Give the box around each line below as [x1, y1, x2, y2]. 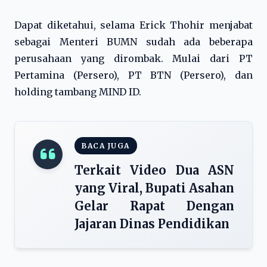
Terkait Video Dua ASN [74, 163, 234, 178]
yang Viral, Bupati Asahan [74, 181, 234, 195]
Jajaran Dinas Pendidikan [74, 216, 229, 231]
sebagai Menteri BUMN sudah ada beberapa [14, 36, 253, 48]
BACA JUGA [82, 141, 130, 150]
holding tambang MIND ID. [14, 86, 141, 98]
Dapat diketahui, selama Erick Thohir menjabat [14, 19, 253, 31]
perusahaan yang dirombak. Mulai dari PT [14, 52, 253, 64]
